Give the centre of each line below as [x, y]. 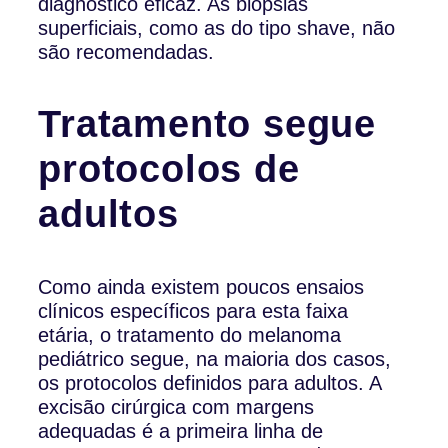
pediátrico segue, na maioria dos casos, [215, 359]
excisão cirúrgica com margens [176, 407]
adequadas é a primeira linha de [181, 431]
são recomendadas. [126, 52]
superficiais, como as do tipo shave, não [217, 28]
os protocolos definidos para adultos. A [210, 383]
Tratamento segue [207, 124]
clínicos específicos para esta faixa [193, 311]
